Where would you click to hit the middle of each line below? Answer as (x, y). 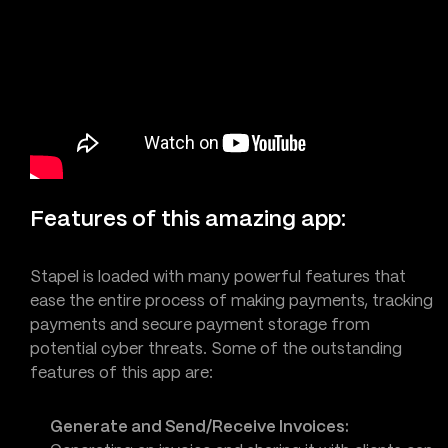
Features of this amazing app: (188, 219)
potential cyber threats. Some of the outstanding (216, 349)
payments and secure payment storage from (200, 325)
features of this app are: (121, 373)
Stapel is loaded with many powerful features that (218, 277)
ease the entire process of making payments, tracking (231, 301)
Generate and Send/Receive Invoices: (199, 427)
